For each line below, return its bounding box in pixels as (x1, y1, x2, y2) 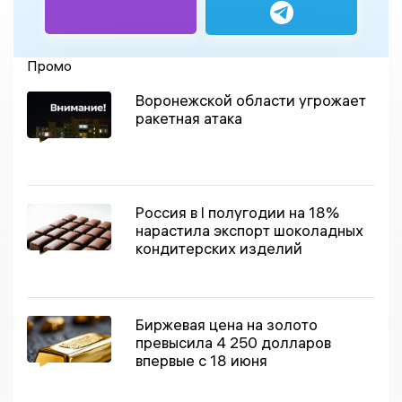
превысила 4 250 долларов (135, 332, 332, 352)
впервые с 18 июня (135, 350, 268, 370)
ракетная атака (135, 108, 243, 127)
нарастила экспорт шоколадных (135, 220, 364, 240)
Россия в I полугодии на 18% (135, 202, 340, 222)
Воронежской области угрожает (135, 90, 367, 109)
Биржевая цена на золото (135, 314, 319, 334)
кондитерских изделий (135, 238, 303, 258)
